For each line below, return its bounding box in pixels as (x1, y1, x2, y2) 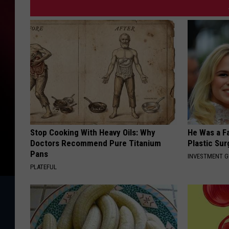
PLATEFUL (30, 163, 57, 171)
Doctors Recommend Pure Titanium (30, 138, 161, 149)
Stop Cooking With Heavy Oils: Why (30, 127, 155, 138)
